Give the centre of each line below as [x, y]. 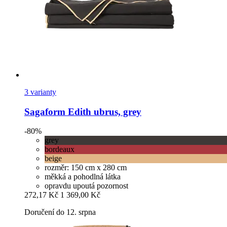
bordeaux [60, 149]
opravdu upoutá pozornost [86, 186]
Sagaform [45, 111]
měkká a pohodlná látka [83, 177]
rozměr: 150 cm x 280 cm [86, 168]
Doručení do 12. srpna [60, 212]
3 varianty [40, 92]
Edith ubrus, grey [103, 111]
